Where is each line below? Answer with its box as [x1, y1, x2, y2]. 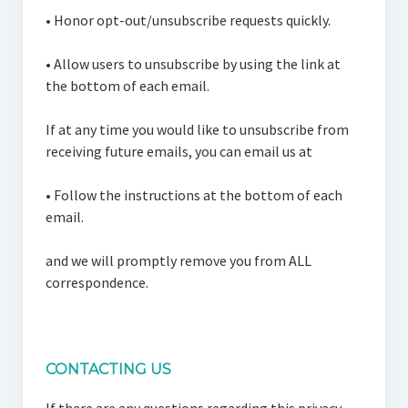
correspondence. [45, 273, 148, 291]
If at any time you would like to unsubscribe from [45, 120, 349, 138]
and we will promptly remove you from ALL [45, 251, 311, 270]
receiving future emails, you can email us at [45, 142, 312, 160]
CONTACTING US [45, 361, 171, 378]
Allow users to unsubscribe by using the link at [50, 55, 341, 73]
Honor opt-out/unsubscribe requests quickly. [50, 11, 331, 29]
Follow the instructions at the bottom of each [50, 186, 342, 204]
